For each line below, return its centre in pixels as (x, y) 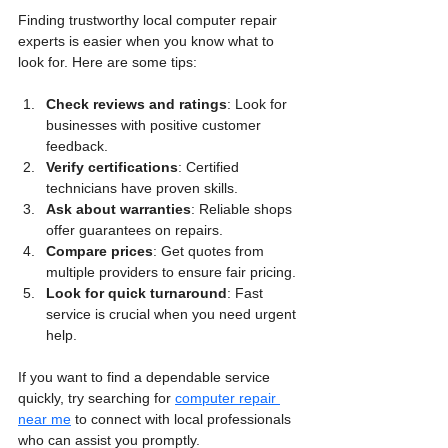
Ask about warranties (118, 208)
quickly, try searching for (96, 397)
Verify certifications (112, 166)
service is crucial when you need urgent (173, 313)
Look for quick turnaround (136, 292)
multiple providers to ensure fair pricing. (171, 271)
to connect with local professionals (183, 418)
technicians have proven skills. (142, 187)
